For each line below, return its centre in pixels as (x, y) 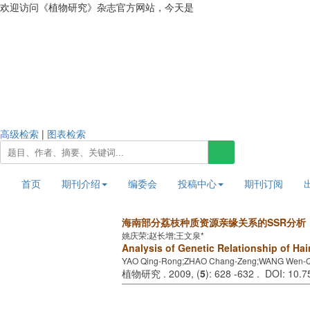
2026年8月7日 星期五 (244, 8)
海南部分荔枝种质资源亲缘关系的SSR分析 (214, 222)
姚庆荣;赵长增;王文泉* (163, 235)
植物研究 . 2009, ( (161, 273)
